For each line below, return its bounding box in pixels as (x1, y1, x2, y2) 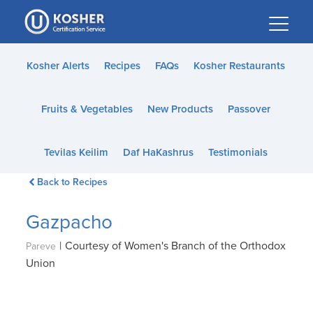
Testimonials (208, 146, 268, 159)
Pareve (26, 240, 57, 252)
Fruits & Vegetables (41, 103, 133, 115)
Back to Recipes (36, 176, 108, 188)
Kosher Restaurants (193, 59, 285, 72)
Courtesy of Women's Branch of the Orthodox (65, 239, 286, 253)
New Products (147, 103, 213, 115)
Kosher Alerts (26, 59, 89, 72)
